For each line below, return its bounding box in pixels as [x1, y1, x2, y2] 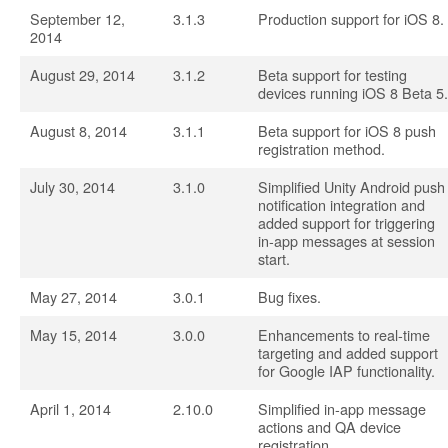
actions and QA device [258, 416, 401, 437]
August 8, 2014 [30, 120, 127, 141]
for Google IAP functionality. [258, 360, 435, 381]
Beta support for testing [258, 64, 407, 85]
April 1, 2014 [30, 398, 111, 419]
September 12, [30, 8, 125, 29]
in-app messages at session [258, 230, 435, 251]
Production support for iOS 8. [258, 8, 444, 29]
